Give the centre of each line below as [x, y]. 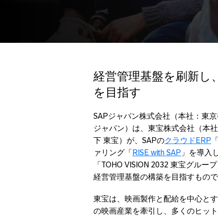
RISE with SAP [157, 152]
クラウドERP [188, 140]
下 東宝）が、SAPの [129, 140]
